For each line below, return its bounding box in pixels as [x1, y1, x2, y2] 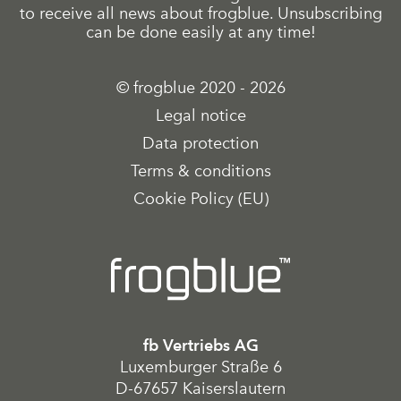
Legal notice [155, 105, 246, 125]
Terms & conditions [130, 160, 271, 181]
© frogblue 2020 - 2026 [115, 77, 286, 98]
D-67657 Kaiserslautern [115, 379, 286, 399]
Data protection [142, 132, 259, 153]
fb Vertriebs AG [142, 336, 259, 355]
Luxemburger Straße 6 [119, 357, 282, 378]
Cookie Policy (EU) [132, 188, 269, 209]
